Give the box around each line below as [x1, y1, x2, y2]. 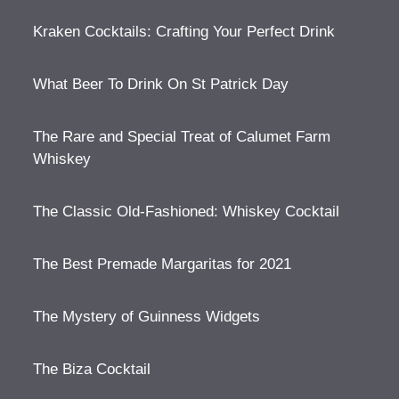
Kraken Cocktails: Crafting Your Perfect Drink [33, 22, 336, 40]
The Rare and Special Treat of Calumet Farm [33, 127, 331, 145]
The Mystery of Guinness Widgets [33, 307, 261, 325]
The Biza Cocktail [33, 360, 151, 378]
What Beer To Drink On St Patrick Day [33, 75, 289, 93]
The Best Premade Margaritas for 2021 [33, 255, 292, 273]
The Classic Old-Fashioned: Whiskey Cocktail [33, 202, 340, 220]
